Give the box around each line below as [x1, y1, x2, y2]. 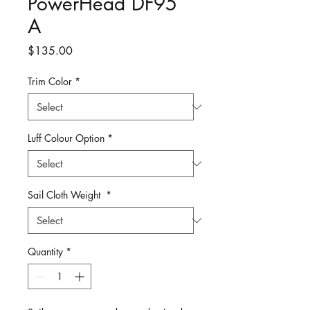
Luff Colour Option [28, 131, 104, 145]
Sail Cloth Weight [28, 188, 103, 202]
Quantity [28, 245, 63, 259]
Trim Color [28, 75, 72, 89]
